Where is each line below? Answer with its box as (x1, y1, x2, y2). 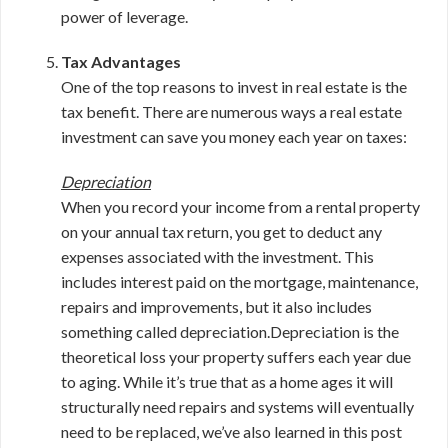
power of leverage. (61, 7, 188, 26)
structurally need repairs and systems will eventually (61, 397, 414, 416)
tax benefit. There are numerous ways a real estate (61, 102, 402, 121)
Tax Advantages (61, 52, 181, 71)
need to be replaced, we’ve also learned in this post (61, 422, 402, 441)
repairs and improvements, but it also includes (61, 297, 372, 316)
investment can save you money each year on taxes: (61, 127, 407, 146)
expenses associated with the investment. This (61, 247, 374, 266)
